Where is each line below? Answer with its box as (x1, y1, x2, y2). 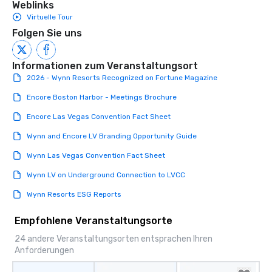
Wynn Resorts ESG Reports (27, 190, 121, 199)
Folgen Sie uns (12, 27, 82, 39)
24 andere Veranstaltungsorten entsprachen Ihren (15, 234, 212, 245)
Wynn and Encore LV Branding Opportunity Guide (27, 132, 197, 141)
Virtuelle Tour (27, 13, 73, 22)
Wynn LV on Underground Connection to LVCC (27, 171, 185, 180)
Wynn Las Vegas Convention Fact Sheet (27, 151, 165, 160)
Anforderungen (15, 245, 74, 256)
